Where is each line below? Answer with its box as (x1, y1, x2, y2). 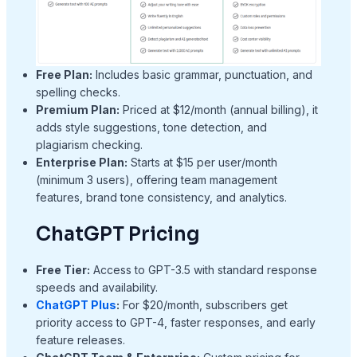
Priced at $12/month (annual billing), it (119, 103, 318, 117)
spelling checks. (35, 85, 120, 100)
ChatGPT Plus (35, 298, 116, 312)
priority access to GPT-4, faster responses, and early (35, 316, 316, 330)
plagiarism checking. (35, 138, 143, 152)
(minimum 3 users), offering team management (35, 173, 277, 187)
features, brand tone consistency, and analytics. (35, 190, 287, 205)
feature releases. (35, 333, 125, 347)
